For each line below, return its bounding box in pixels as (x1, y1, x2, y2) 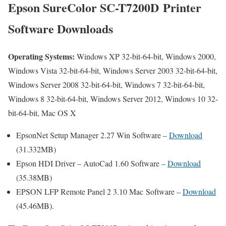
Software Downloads (8, 19, 113, 37)
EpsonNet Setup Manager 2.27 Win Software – (16, 129, 169, 140)
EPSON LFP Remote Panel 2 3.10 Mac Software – (16, 186, 183, 197)
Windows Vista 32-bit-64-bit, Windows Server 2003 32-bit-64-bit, (8, 65, 217, 76)
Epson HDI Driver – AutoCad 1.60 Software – (16, 157, 167, 168)
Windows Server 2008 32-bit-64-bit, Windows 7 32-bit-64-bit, (8, 79, 205, 90)
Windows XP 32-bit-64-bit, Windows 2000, (75, 50, 216, 62)
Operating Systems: (8, 50, 75, 62)
